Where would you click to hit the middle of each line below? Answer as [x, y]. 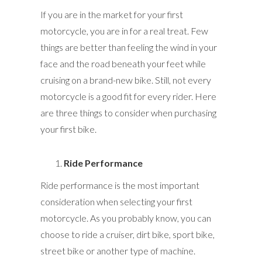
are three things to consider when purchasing [128, 113]
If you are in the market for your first [112, 15]
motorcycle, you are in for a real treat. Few [124, 31]
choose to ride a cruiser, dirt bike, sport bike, [127, 235]
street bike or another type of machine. [118, 251]
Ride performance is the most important [120, 185]
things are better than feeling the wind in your [129, 47]
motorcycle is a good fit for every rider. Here [128, 96]
